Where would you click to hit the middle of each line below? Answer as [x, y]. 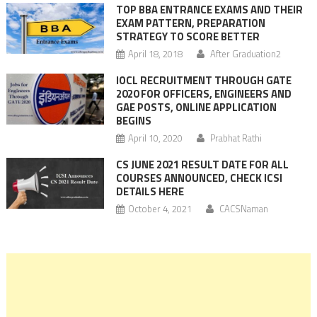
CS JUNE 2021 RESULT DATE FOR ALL [202, 164]
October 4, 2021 [160, 208]
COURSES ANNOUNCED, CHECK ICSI [199, 178]
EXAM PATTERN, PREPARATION [190, 23]
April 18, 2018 [155, 53]
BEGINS [133, 120]
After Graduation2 [245, 53]
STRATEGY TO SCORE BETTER [188, 36]
